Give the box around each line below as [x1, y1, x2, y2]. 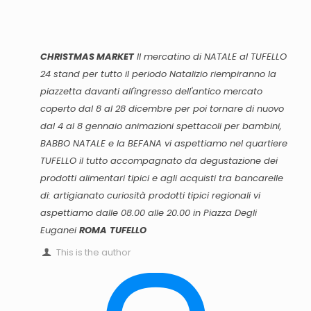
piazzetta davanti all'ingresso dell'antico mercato [40, 85, 262, 98]
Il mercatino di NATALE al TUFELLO [134, 50, 287, 63]
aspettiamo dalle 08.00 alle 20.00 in [40, 206, 203, 219]
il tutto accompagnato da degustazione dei [76, 154, 278, 167]
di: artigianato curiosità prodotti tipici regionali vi [40, 189, 260, 202]
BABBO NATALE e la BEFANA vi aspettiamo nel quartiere [40, 137, 287, 150]
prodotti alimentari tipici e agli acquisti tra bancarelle [40, 171, 283, 185]
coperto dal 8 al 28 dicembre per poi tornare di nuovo [40, 102, 284, 115]
